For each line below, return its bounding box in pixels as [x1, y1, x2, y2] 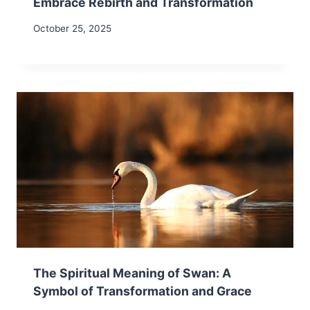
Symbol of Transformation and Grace [33, 283, 252, 298]
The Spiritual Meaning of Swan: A [33, 265, 231, 280]
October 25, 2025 [33, 22, 111, 34]
